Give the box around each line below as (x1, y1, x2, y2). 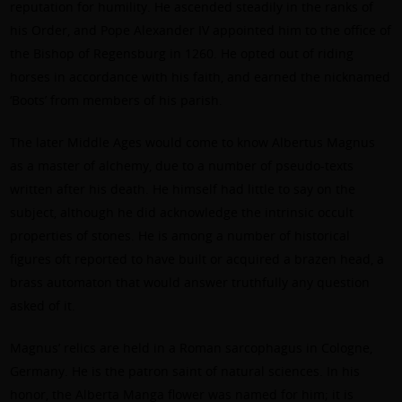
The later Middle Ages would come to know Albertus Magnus (10, 134, 376, 152)
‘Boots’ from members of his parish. (10, 92, 223, 109)
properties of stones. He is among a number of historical (10, 227, 351, 245)
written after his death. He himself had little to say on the (10, 180, 356, 198)
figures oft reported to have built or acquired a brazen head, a (10, 250, 385, 268)
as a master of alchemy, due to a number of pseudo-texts (10, 157, 354, 175)
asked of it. (10, 297, 76, 315)
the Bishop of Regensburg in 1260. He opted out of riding (10, 45, 354, 63)
